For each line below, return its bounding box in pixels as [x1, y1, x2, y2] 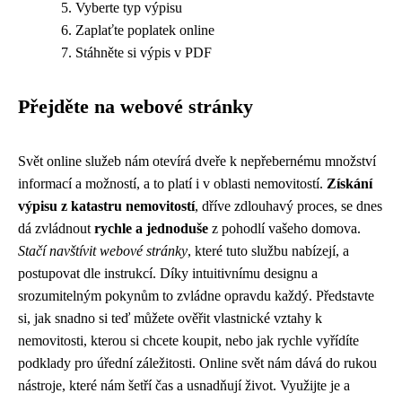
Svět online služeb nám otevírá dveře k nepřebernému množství [18, 153, 376, 169]
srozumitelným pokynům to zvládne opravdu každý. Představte [18, 288, 374, 303]
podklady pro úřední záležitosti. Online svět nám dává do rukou [18, 355, 377, 371]
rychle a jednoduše [94, 221, 208, 236]
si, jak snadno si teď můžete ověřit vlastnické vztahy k [18, 310, 322, 326]
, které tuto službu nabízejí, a [188, 243, 349, 258]
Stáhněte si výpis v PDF [75, 45, 212, 60]
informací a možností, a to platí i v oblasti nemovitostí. [18, 176, 327, 191]
